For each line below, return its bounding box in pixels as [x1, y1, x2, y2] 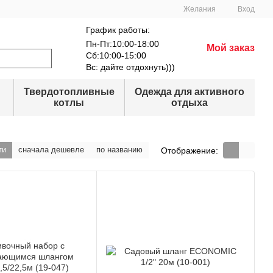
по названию [96, 145, 143, 154]
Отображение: [161, 145, 218, 155]
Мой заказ [207, 43, 255, 53]
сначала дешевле [18, 145, 84, 154]
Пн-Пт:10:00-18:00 [86, 39, 159, 49]
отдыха [171, 97, 208, 108]
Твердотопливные [23, 87, 115, 97]
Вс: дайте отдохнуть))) [86, 62, 175, 72]
